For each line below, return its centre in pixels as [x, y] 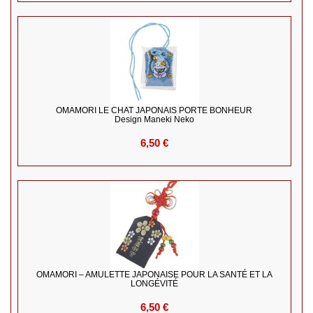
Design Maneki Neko [154, 120]
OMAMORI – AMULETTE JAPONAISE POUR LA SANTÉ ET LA [154, 275]
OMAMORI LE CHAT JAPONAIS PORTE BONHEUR [154, 111]
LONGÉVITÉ [154, 284]
